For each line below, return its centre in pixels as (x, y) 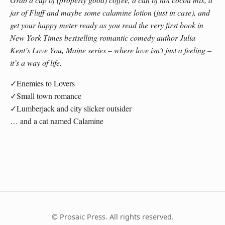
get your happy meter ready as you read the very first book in (107, 25)
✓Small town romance (46, 95)
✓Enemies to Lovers (42, 83)
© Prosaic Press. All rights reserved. (113, 216)
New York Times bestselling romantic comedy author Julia (103, 37)
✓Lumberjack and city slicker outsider (71, 108)
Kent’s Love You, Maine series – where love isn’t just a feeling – (111, 50)
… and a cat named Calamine (57, 121)
